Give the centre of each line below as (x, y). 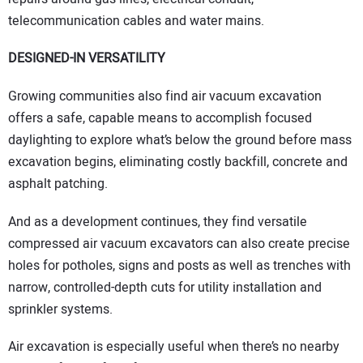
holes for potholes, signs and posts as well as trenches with (179, 265)
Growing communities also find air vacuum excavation (165, 96)
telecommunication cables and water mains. (136, 21)
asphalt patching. (58, 184)
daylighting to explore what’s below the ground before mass (180, 140)
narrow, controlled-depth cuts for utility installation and (165, 287)
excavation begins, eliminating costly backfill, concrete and (178, 162)
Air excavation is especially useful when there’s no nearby (174, 347)
